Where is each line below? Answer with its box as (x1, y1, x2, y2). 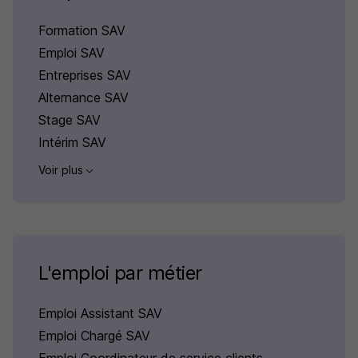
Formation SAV (38, 22, 125, 38)
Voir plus (38, 162, 86, 177)
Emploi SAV (38, 44, 105, 61)
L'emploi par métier (38, 261, 202, 284)
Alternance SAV (38, 89, 129, 105)
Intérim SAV (38, 133, 106, 150)
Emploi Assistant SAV (38, 304, 162, 321)
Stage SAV (38, 111, 101, 128)
